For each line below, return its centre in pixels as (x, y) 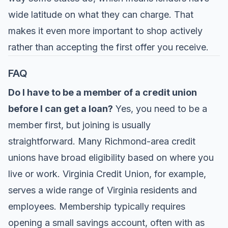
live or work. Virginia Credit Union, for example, (107, 174)
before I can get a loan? (61, 109)
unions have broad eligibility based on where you (111, 158)
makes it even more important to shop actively (105, 31)
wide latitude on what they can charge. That (101, 15)
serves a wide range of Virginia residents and (103, 190)
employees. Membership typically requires (97, 206)
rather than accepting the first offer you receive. (108, 47)
